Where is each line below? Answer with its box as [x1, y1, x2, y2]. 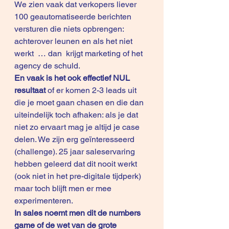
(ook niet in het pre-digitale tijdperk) [14, 171, 143, 181]
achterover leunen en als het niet [14, 36, 134, 46]
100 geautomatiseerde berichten [14, 12, 133, 21]
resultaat [14, 85, 48, 95]
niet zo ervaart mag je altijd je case [14, 122, 142, 132]
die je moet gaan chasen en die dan [14, 98, 146, 107]
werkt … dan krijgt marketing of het [14, 49, 145, 58]
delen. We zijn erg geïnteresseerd [14, 134, 136, 144]
